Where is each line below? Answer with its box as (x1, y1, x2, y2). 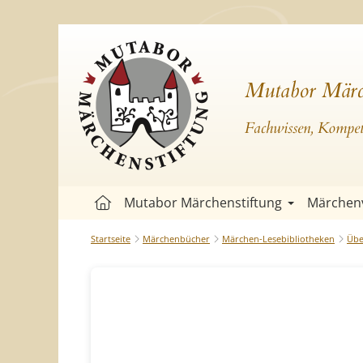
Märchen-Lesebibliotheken (222, 233, 335, 245)
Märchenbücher (143, 233, 210, 245)
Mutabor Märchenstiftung (124, 194, 282, 211)
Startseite (91, 233, 130, 245)
